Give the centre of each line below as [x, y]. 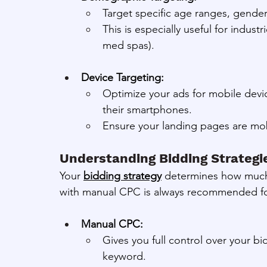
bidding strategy [122, 176]
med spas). [128, 45]
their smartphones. [147, 109]
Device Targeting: [122, 77]
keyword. [124, 256]
